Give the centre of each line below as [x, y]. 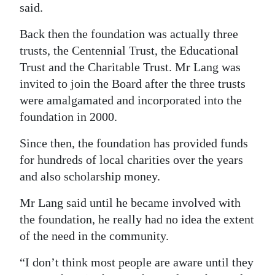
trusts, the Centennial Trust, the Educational [129, 50]
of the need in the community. [94, 236]
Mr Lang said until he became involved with [130, 203]
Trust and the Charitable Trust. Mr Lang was [130, 67]
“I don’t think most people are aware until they [137, 262]
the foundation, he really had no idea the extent [137, 219]
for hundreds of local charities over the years [131, 160]
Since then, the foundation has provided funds [134, 143]
